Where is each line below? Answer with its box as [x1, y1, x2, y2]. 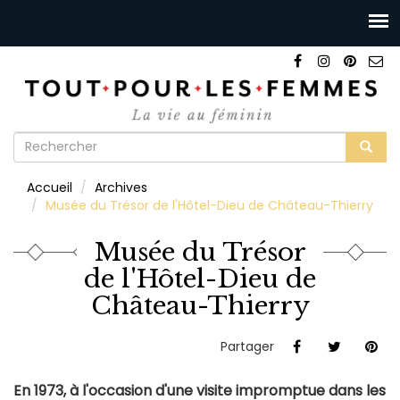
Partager [221, 337, 278, 355]
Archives [95, 178, 147, 196]
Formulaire [13, 130, 130, 160]
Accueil [27, 178, 72, 196]
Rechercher [214, 163, 290, 180]
